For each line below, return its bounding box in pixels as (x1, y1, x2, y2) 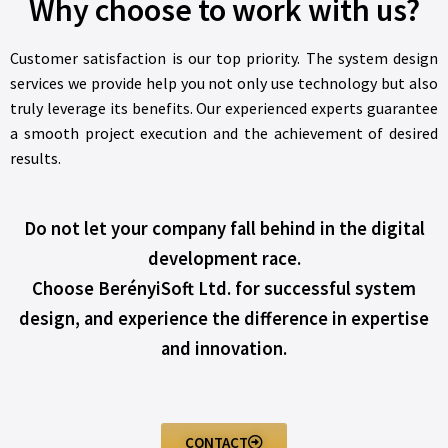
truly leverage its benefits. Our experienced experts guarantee (10, 97, 438, 118)
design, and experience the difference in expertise (19, 306, 429, 330)
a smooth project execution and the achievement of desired (10, 122, 438, 143)
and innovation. (161, 336, 287, 360)
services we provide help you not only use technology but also (10, 72, 438, 93)
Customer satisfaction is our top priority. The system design (10, 47, 438, 68)
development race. (147, 246, 301, 270)
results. (10, 147, 61, 168)
